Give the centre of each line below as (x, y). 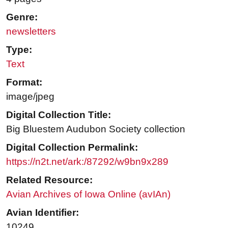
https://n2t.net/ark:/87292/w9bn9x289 (87, 162)
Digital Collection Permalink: (72, 148)
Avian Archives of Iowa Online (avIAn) (88, 194)
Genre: (22, 17)
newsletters (31, 32)
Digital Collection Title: (59, 115)
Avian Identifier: (42, 213)
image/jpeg (30, 97)
